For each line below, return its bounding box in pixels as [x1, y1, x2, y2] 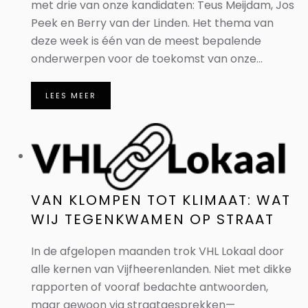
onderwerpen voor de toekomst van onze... [31, 51, 263, 67]
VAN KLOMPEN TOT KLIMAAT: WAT [31, 190, 291, 210]
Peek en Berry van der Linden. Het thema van [31, 15, 274, 31]
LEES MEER [45, 90, 96, 101]
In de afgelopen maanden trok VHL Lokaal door [31, 243, 284, 259]
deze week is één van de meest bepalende [31, 33, 261, 49]
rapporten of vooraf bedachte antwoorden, [31, 279, 268, 295]
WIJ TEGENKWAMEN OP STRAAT [31, 210, 274, 229]
